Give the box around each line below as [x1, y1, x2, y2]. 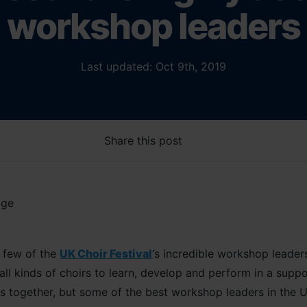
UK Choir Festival [60, 247, 153, 261]
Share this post [104, 134, 182, 148]
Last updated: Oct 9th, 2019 [81, 60, 226, 74]
